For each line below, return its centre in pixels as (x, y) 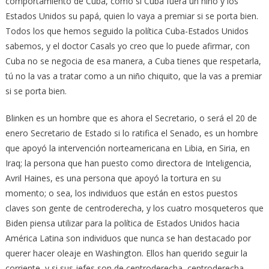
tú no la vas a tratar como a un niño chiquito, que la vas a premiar (133, 76)
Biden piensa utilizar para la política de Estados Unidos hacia (122, 223)
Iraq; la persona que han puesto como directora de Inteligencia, (128, 163)
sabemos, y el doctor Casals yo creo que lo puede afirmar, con (127, 46)
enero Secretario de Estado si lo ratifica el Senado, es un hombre (131, 133)
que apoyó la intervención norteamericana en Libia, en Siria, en (127, 148)
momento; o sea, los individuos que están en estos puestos (121, 193)
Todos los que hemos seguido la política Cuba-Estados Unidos (127, 31)
